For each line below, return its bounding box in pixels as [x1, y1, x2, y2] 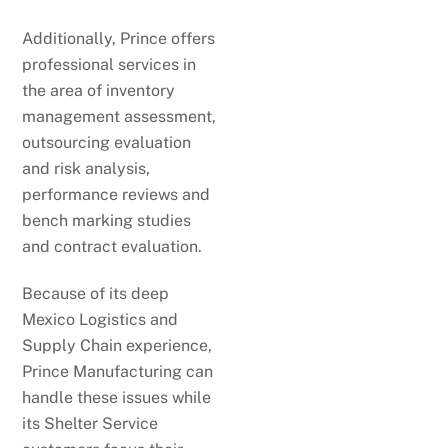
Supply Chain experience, [22, 335, 213, 355]
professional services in [22, 54, 197, 74]
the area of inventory [22, 80, 176, 100]
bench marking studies [22, 210, 192, 230]
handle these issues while [22, 387, 212, 407]
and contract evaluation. [22, 236, 203, 256]
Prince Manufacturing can [22, 361, 214, 381]
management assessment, [22, 106, 217, 126]
